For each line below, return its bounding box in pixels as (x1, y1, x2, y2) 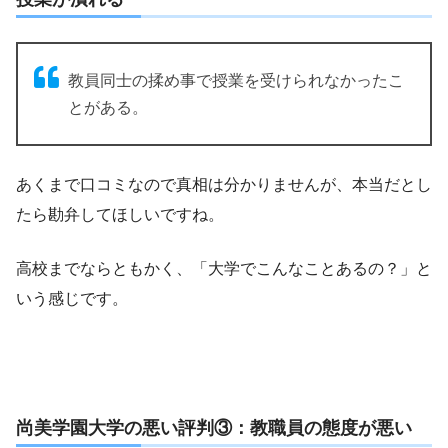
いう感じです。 (16, 289, 128, 307)
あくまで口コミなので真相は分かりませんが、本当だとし (16, 175, 432, 193)
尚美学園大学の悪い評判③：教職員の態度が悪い (16, 417, 412, 438)
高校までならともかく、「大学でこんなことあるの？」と (16, 259, 432, 277)
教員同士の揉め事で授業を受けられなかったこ (68, 71, 404, 89)
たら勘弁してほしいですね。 (16, 205, 224, 223)
